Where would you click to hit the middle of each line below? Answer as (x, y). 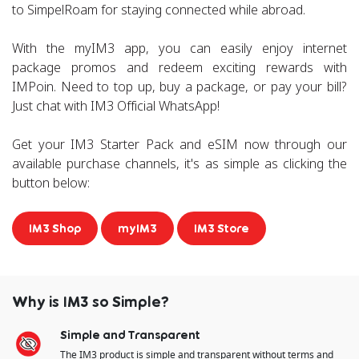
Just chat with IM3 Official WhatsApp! (116, 106)
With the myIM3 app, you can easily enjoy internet (179, 48)
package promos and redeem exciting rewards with (179, 68)
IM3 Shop (55, 228)
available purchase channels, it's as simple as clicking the (179, 164)
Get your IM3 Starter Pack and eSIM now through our (179, 145)
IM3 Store (222, 228)
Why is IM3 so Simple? (91, 302)
